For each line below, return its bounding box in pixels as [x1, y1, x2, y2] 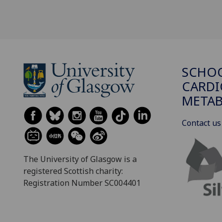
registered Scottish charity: [23, 165, 123, 176]
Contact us [182, 117, 221, 128]
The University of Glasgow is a [23, 153, 137, 165]
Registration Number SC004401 [23, 177, 141, 188]
